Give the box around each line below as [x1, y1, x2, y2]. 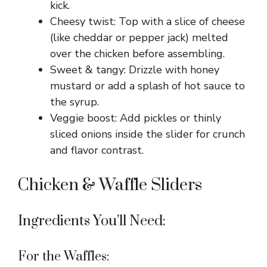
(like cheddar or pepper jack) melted [50, 30, 228, 45]
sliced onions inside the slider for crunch [50, 126, 245, 141]
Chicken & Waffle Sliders [18, 174, 202, 195]
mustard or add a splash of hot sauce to [50, 78, 245, 93]
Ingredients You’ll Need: [18, 212, 166, 230]
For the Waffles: [18, 248, 110, 265]
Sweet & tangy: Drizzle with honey [50, 62, 219, 77]
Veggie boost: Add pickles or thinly [50, 110, 221, 125]
